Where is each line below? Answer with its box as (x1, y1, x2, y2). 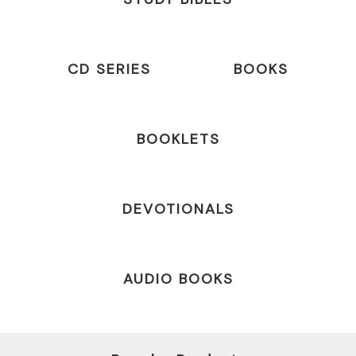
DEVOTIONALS (122, 199, 234, 219)
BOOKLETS (136, 130, 220, 149)
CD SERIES (68, 60, 151, 79)
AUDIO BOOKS (122, 269, 234, 289)
